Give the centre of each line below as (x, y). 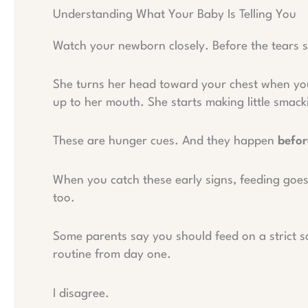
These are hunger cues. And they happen (165, 142)
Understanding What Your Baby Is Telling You (175, 14)
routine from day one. (112, 255)
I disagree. (81, 294)
